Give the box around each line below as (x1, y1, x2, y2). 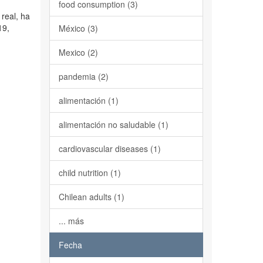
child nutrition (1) (58, 167, 121, 178)
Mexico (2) (58, 46, 98, 58)
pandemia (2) (58, 70, 109, 82)
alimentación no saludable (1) (58, 119, 168, 130)
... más (58, 215, 84, 227)
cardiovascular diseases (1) (58, 143, 161, 154)
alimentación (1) (58, 95, 119, 106)
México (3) (58, 22, 98, 34)
